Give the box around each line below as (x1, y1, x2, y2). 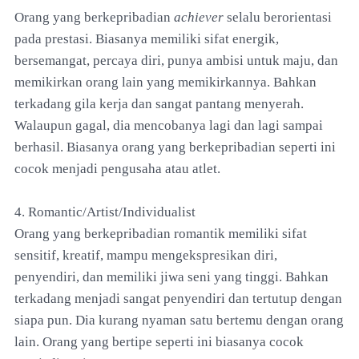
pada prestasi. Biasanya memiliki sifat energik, (14, 30, 279, 46)
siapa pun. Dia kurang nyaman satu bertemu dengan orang (14, 312, 344, 328)
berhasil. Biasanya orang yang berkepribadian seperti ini (14, 139, 336, 155)
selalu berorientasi (224, 9, 332, 25)
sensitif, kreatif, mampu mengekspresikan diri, (14, 247, 277, 263)
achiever (174, 9, 224, 25)
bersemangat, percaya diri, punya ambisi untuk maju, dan (14, 52, 338, 68)
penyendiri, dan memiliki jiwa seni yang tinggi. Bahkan (14, 268, 329, 284)
